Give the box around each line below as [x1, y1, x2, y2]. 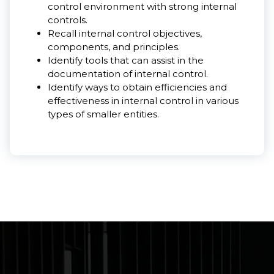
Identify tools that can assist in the [48, 54, 204, 66]
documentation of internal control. [48, 67, 208, 80]
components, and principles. [48, 40, 180, 53]
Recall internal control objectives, [48, 27, 202, 39]
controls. [48, 13, 87, 26]
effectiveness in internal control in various [48, 94, 239, 106]
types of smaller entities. [48, 108, 159, 120]
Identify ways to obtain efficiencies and [48, 81, 227, 93]
